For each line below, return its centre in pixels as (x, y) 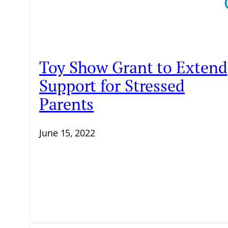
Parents (67, 104)
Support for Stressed (112, 85)
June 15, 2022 (67, 133)
